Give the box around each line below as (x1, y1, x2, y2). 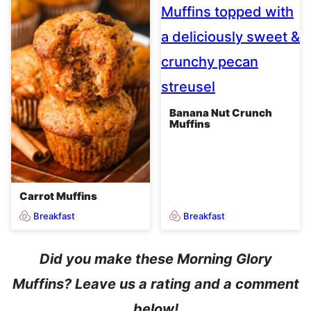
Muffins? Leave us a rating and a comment (12, 276, 299, 293)
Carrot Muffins (19, 190, 97, 203)
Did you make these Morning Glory (39, 251, 272, 268)
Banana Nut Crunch (169, 106, 272, 120)
